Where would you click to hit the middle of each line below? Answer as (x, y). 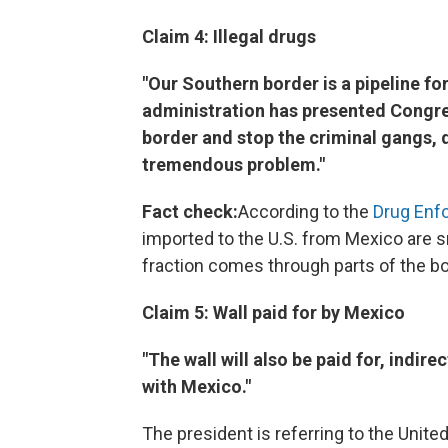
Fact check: (190, 211)
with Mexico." (196, 386)
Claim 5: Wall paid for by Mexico (273, 312)
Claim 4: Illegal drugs (229, 36)
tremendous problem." (233, 164)
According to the (305, 211)
